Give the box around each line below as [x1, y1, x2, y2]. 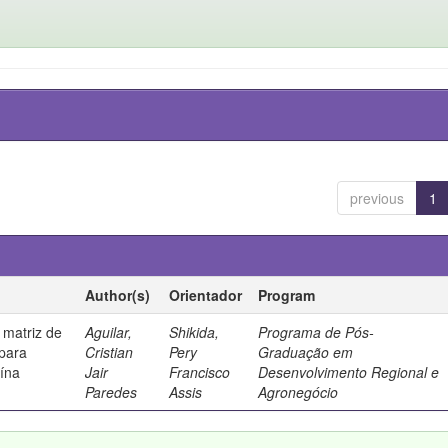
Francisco [169, 362, 231, 382]
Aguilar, [85, 322, 133, 342]
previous [349, 188, 404, 208]
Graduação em [258, 342, 354, 362]
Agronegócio [258, 382, 339, 402]
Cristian [85, 342, 134, 362]
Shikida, [169, 322, 220, 342]
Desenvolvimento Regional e [258, 362, 440, 382]
